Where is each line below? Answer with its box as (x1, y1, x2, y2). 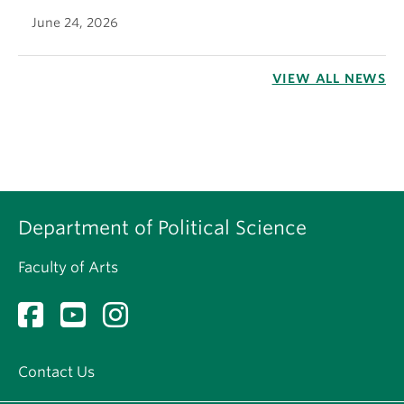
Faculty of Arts (18, 258, 118, 276)
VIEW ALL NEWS (271, 70, 386, 86)
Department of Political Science (18, 216, 307, 239)
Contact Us (18, 363, 95, 381)
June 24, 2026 (32, 14, 118, 30)
